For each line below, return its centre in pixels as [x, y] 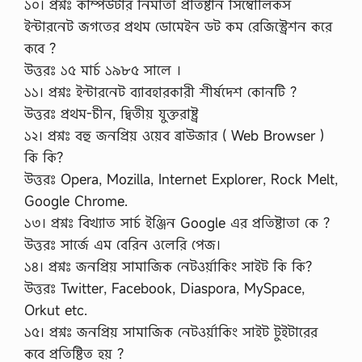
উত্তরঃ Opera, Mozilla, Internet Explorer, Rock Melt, [181, 179]
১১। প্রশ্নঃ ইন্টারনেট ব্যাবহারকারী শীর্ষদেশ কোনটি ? [160, 92]
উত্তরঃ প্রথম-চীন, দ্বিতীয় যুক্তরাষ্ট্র [111, 114]
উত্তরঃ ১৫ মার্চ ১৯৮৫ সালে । [103, 70]
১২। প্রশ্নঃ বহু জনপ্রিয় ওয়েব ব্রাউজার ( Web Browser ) [174, 135]
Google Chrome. [76, 201]
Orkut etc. [56, 310]
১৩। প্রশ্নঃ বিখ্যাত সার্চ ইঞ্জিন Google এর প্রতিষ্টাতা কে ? [177, 223]
